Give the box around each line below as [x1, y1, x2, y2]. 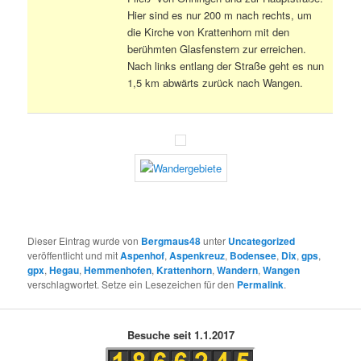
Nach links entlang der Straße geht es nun [127, 57, 325, 73]
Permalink [237, 276, 284, 292]
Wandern [217, 262, 259, 277]
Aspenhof [120, 247, 165, 263]
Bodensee [230, 247, 277, 263]
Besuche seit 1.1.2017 [127, 326, 234, 342]
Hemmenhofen [84, 262, 152, 277]
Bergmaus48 [141, 233, 201, 248]
